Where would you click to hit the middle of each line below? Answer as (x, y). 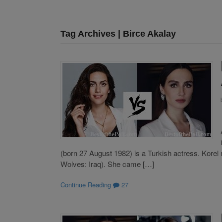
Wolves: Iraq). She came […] (107, 164)
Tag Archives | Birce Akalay (118, 34)
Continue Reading (86, 185)
